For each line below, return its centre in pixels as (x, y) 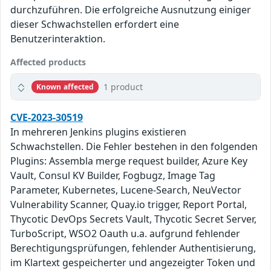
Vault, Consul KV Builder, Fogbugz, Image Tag (113, 176)
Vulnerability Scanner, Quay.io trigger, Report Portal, (129, 205)
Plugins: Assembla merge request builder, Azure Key (129, 161)
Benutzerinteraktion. (58, 39)
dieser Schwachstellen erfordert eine (95, 24)
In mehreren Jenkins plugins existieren (98, 132)
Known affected (65, 87)
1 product (123, 87)
